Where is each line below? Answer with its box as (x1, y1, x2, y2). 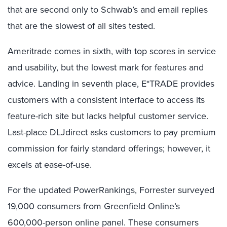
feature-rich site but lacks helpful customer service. (8, 109, 208, 122)
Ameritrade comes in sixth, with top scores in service (8, 45, 216, 57)
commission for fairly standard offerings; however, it (8, 142, 210, 155)
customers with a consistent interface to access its (8, 93, 205, 106)
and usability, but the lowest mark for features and (8, 61, 204, 73)
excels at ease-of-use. (8, 158, 92, 171)
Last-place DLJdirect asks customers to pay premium (8, 126, 216, 138)
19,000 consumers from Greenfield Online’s (8, 200, 180, 212)
